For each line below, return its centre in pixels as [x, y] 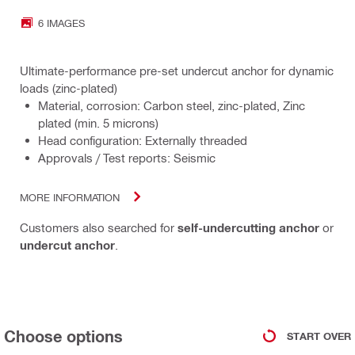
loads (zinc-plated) [69, 88]
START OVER [319, 336]
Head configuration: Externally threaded [143, 141]
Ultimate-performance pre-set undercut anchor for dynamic [177, 71]
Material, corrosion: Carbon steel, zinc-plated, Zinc [172, 106]
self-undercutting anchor [248, 228]
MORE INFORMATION [70, 197]
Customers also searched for [99, 228]
